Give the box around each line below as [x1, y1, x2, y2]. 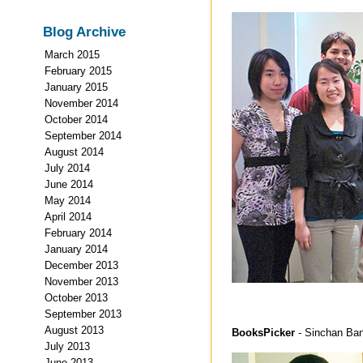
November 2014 [45, 96, 118, 109]
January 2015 [45, 80, 108, 93]
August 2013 [45, 323, 104, 336]
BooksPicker [232, 326, 298, 339]
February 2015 [45, 64, 112, 77]
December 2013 [45, 258, 118, 271]
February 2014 [45, 226, 112, 239]
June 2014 [45, 177, 93, 190]
